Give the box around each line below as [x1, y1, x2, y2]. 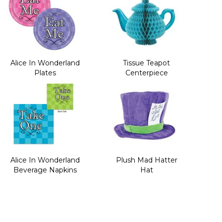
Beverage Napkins [13, 165, 77, 174]
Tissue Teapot [123, 58, 170, 67]
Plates [34, 68, 56, 77]
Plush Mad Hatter [115, 155, 177, 165]
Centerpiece [125, 68, 168, 77]
